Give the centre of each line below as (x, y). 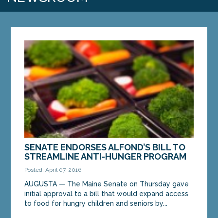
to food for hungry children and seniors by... (96, 203)
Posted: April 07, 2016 (53, 170)
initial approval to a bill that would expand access (107, 193)
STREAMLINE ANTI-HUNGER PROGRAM (106, 156)
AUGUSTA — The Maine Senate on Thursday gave (107, 184)
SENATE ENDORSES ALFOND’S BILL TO (105, 147)
